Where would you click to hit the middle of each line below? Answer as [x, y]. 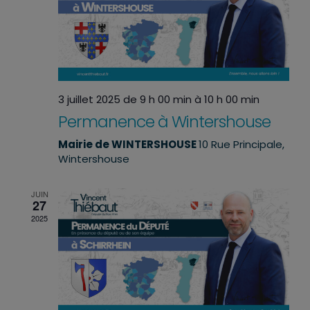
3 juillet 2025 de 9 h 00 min [125, 99]
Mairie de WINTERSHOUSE [128, 144]
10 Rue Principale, [241, 144]
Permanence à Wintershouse [164, 121]
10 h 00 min [232, 99]
